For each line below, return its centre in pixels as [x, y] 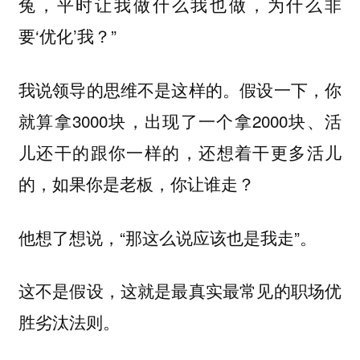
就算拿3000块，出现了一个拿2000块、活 [180, 121]
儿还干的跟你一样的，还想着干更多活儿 [180, 152]
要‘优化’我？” [67, 36]
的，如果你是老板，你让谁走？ [136, 184]
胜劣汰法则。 [69, 322]
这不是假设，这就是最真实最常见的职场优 [180, 290]
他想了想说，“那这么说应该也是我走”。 [167, 237]
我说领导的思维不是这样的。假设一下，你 [180, 90]
